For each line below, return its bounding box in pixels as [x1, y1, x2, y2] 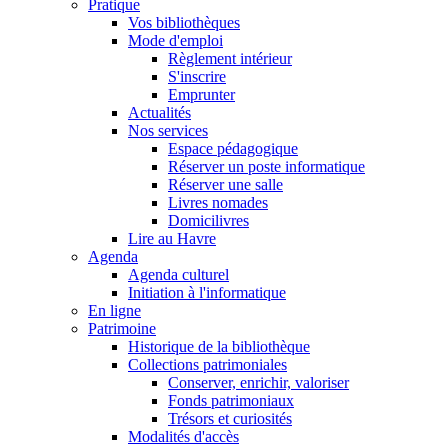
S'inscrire [168, 68, 226, 85]
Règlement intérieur [168, 50, 292, 67]
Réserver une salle [168, 176, 283, 193]
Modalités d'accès [128, 428, 239, 445]
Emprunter [168, 86, 235, 103]
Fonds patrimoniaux [168, 392, 294, 409]
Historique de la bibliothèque [128, 338, 310, 355]
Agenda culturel [128, 266, 229, 283]
